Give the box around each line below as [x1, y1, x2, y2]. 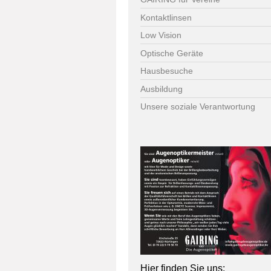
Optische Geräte [140, 48, 203, 58]
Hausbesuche [140, 66, 193, 76]
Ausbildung [140, 83, 183, 94]
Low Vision [140, 30, 181, 41]
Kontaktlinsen [140, 12, 192, 22]
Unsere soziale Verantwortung [140, 102, 255, 112]
